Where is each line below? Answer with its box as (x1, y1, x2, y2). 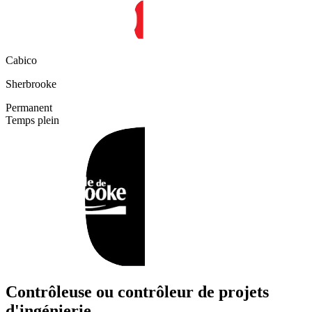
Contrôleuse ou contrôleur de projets (6, 283, 269, 302)
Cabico (6, 54, 37, 67)
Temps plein (6, 114, 59, 127)
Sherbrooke (6, 78, 56, 91)
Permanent (6, 102, 52, 114)
